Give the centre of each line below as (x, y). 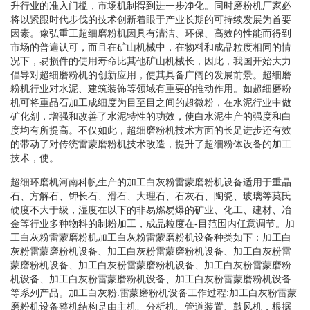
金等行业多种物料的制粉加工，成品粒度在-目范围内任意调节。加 (153, 223)
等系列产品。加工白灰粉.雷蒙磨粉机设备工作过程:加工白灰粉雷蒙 (154, 292)
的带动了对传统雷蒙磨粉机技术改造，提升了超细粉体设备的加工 (151, 144)
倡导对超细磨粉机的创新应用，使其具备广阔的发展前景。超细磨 (151, 74)
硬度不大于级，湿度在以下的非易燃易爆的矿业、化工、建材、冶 (151, 209)
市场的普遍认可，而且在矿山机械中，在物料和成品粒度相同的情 (151, 47)
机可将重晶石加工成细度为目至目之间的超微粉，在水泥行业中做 (151, 102)
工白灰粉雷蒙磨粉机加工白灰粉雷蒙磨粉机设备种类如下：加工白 (151, 237)
